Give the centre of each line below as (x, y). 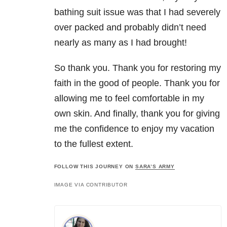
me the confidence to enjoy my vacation (134, 129)
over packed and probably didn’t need (130, 28)
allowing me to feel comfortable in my (129, 99)
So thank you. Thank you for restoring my (137, 68)
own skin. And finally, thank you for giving (137, 114)
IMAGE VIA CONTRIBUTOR (91, 185)
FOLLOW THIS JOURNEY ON (94, 167)
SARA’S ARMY (155, 167)
